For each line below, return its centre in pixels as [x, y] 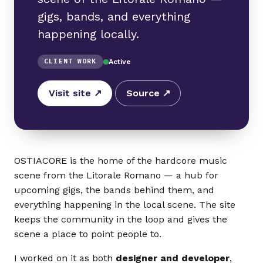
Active [119, 62]
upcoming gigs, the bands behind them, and [114, 190]
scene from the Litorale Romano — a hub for [116, 175]
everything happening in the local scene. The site [125, 205]
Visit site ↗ [75, 93]
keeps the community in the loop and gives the [121, 219]
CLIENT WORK [70, 62]
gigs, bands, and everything [114, 17]
